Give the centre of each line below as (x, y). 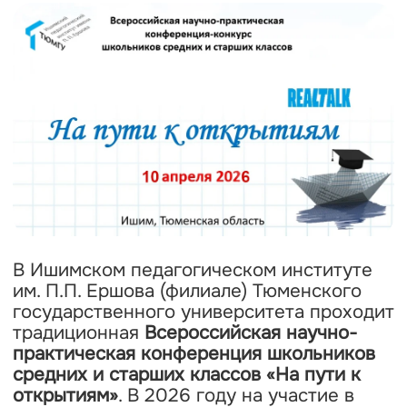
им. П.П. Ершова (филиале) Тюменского (187, 290)
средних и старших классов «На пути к (186, 374)
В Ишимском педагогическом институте (192, 269)
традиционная (78, 332)
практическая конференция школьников (194, 353)
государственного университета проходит (203, 311)
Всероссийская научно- (250, 332)
